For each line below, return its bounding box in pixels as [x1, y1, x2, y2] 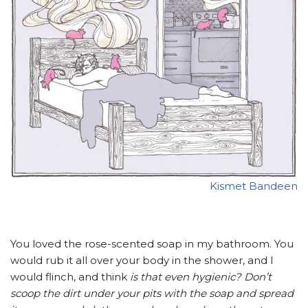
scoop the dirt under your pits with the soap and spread [10, 287, 294, 300]
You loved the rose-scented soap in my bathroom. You [10, 237, 294, 251]
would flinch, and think [10, 270, 130, 284]
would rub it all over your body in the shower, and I [10, 254, 274, 267]
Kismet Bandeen [210, 179, 298, 193]
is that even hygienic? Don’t [130, 270, 272, 284]
